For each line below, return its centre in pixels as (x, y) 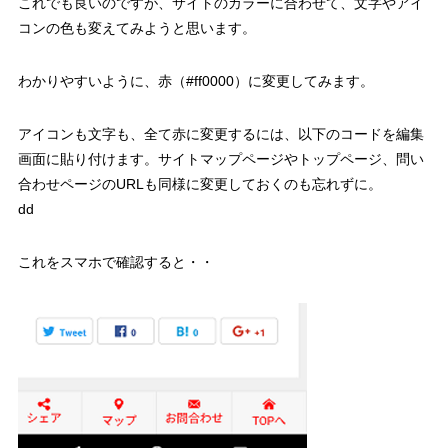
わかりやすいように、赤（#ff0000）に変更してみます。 (195, 81)
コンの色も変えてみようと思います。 (136, 28)
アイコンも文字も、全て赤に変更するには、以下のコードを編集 (220, 134)
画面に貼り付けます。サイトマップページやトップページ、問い (220, 159)
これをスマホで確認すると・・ (115, 262)
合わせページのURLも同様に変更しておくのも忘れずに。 (199, 184)
